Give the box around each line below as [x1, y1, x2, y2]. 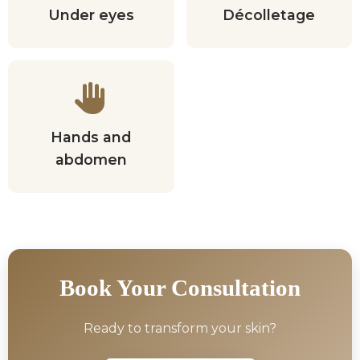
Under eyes [47, 6, 134, 23]
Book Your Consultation [59, 275, 301, 301]
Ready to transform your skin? [84, 321, 276, 336]
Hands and [51, 129, 132, 145]
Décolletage [223, 6, 316, 23]
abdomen [55, 151, 127, 168]
